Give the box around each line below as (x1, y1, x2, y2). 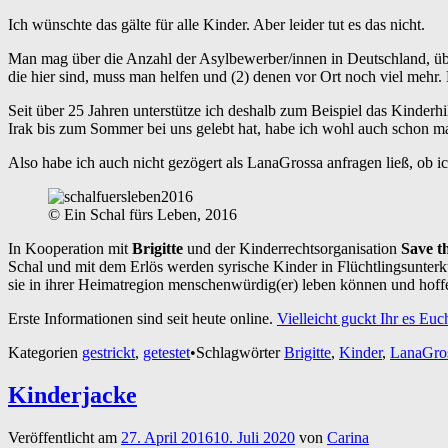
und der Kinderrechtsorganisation (183, 239, 401, 257)
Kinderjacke (8, 381, 137, 408)
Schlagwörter (196, 343, 284, 361)
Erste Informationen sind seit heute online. (8, 309, 277, 327)
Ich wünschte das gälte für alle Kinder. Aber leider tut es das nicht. (8, 15, 425, 33)
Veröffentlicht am (8, 428, 121, 446)
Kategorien (8, 343, 82, 361)
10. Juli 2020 (213, 428, 295, 446)
